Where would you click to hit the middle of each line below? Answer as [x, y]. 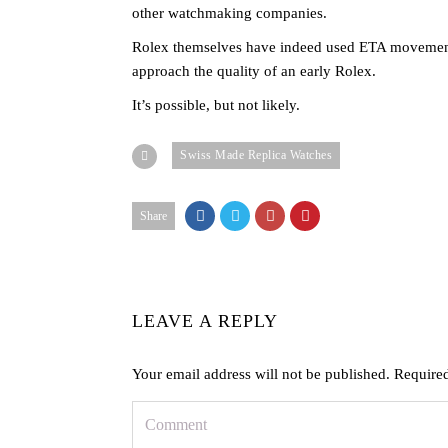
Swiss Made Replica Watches [256, 155]
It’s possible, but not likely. [216, 105]
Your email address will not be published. [261, 374]
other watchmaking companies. [229, 13]
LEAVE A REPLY [205, 321]
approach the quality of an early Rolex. [254, 71]
